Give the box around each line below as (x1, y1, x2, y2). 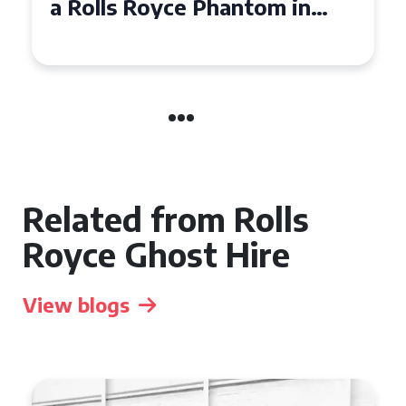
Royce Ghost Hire (23, 234, 290, 275)
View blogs (23, 292, 130, 317)
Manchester (50, 18, 174, 45)
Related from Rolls (23, 198, 309, 239)
